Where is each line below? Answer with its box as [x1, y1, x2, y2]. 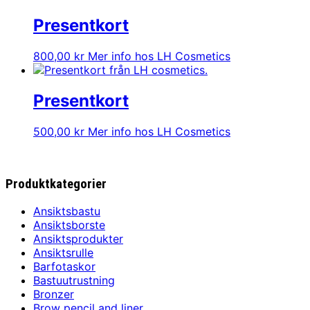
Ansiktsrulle [33, 246, 93, 260]
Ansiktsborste [33, 218, 105, 232]
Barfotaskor [33, 259, 95, 274]
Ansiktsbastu [33, 204, 100, 219]
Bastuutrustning [33, 273, 115, 288]
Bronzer [33, 287, 74, 302]
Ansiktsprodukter [33, 232, 123, 246]
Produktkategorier [6, 176, 107, 192]
